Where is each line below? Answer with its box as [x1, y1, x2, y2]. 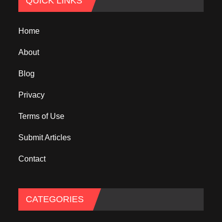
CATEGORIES [26, 194, 84, 205]
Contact [18, 155, 46, 164]
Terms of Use [18, 112, 65, 121]
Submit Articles [18, 133, 71, 142]
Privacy [18, 91, 45, 100]
